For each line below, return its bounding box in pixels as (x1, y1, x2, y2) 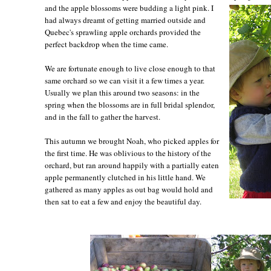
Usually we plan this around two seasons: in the (45, 87, 200, 98)
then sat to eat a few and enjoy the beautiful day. (45, 195, 201, 207)
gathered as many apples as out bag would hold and (45, 183, 213, 195)
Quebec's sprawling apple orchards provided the (45, 26, 201, 38)
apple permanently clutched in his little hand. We (45, 171, 206, 183)
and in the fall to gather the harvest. (45, 111, 160, 122)
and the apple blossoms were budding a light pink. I (45, 2, 214, 13)
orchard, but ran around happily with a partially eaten (45, 159, 219, 171)
